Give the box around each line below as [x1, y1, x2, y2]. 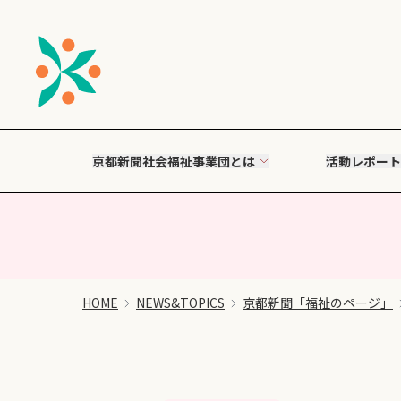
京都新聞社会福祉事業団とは [92, 152, 256, 170]
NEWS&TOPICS [136, 294, 225, 311]
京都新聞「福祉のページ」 [243, 294, 393, 311]
